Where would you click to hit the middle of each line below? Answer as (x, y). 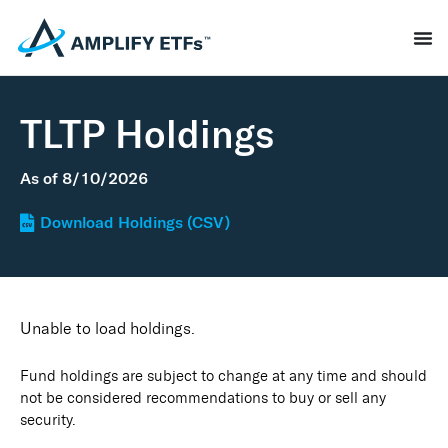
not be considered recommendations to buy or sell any (203, 398)
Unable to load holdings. (107, 328)
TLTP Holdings (147, 135)
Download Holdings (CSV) (135, 222)
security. (48, 420)
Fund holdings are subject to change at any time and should (223, 376)
